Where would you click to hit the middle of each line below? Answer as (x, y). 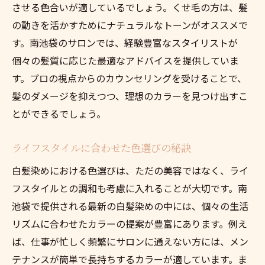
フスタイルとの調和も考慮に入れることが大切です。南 (130, 188)
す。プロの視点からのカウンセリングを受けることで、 (129, 78)
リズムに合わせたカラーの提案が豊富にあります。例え (130, 223)
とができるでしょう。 (59, 113)
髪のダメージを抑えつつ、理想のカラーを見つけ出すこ (130, 96)
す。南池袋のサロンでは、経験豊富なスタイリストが (125, 42)
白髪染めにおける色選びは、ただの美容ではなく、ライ (130, 170)
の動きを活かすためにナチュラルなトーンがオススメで (130, 25)
